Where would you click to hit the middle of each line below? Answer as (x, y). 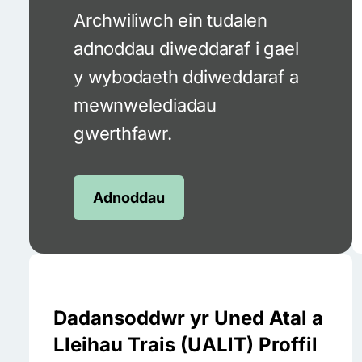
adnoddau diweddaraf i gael (186, 48)
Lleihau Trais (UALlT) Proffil (185, 344)
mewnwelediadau (145, 105)
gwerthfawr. (123, 133)
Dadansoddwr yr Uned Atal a (188, 318)
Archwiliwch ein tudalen (170, 20)
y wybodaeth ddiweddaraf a (186, 76)
